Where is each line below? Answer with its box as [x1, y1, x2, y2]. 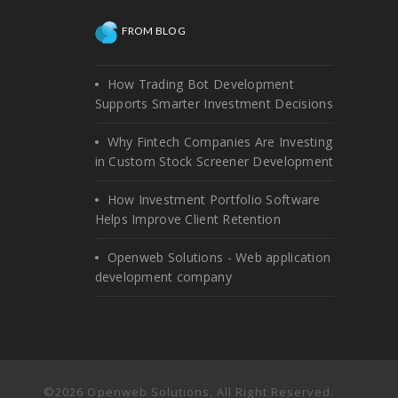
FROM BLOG [121, 23, 187, 37]
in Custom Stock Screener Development [94, 152, 334, 170]
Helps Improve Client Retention [94, 210, 281, 227]
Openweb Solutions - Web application [107, 248, 331, 266]
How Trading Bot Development [107, 75, 295, 92]
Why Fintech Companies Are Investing [107, 132, 333, 150]
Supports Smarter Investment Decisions [94, 94, 333, 112]
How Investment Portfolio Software [107, 190, 321, 208]
